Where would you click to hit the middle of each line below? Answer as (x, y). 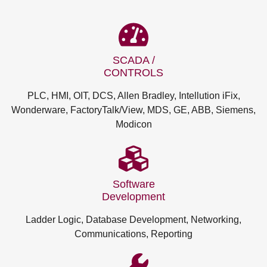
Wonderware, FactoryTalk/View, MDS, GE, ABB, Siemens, (133, 110)
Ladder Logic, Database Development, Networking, (133, 220)
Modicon (133, 125)
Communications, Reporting (133, 234)
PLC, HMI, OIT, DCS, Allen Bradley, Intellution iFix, (133, 96)
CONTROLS (133, 73)
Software (133, 184)
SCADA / (133, 60)
